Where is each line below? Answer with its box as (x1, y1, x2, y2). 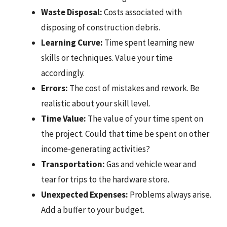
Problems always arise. (128, 188, 211, 200)
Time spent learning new (103, 36, 194, 48)
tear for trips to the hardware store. (41, 173, 169, 185)
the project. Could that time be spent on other (41, 128, 209, 139)
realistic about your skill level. (41, 97, 150, 109)
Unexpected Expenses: (41, 188, 128, 200)
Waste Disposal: (41, 6, 102, 18)
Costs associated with (102, 6, 182, 18)
